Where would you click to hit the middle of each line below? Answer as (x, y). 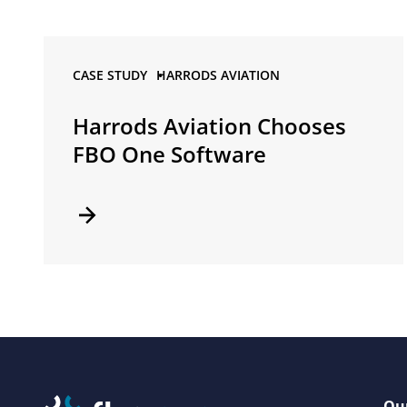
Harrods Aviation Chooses (209, 126)
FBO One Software (169, 154)
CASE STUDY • (118, 75)
